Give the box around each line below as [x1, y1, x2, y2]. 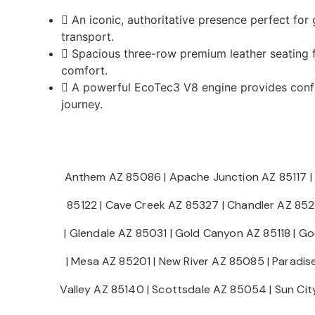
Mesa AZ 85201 [71, 254, 151, 269]
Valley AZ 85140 [60, 282, 144, 297]
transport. [61, 30, 114, 44]
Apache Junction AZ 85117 [169, 169, 307, 184]
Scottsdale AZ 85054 [152, 282, 267, 297]
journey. [61, 97, 103, 111]
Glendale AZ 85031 [69, 226, 167, 240]
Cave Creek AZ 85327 [105, 198, 219, 212]
